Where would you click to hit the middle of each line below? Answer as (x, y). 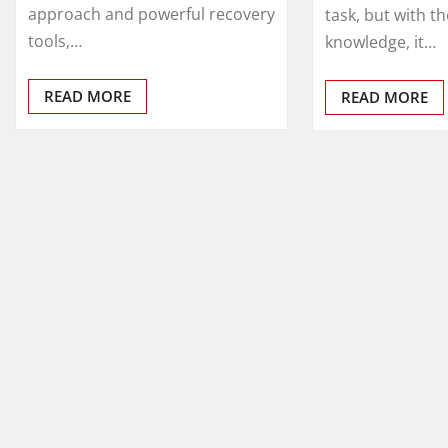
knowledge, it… (381, 41)
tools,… (55, 40)
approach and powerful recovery (151, 13)
